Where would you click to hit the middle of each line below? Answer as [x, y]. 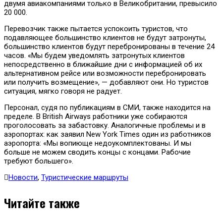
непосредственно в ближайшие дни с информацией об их [103, 64]
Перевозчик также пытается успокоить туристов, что [96, 28]
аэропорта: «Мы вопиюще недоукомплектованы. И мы [98, 143]
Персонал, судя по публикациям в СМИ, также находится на [107, 107]
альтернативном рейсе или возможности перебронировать [105, 73]
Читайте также [42, 202]
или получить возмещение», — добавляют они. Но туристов [106, 82]
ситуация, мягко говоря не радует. [63, 91]
